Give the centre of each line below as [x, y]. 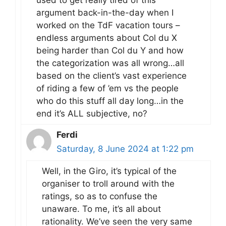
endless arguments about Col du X [107, 38]
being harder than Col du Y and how [110, 50]
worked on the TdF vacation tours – [108, 25]
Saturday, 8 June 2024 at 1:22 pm [125, 149]
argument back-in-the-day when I [105, 12]
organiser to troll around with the [108, 183]
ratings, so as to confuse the [100, 196]
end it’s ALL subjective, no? [92, 113]
